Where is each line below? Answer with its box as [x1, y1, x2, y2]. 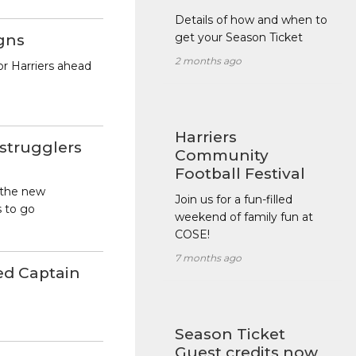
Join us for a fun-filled [174, 192, 292, 207]
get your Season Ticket [174, 30, 303, 45]
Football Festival [174, 164, 305, 184]
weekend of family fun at [174, 210, 313, 225]
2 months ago [174, 55, 242, 68]
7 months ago [174, 252, 242, 265]
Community [174, 146, 269, 165]
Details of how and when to [174, 13, 327, 28]
